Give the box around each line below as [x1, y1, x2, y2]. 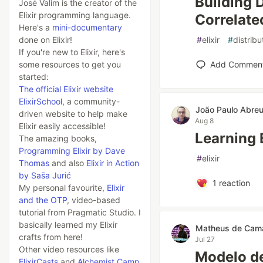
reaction [216, 178, 250, 188]
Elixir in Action [86, 158, 139, 168]
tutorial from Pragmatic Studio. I [19, 207, 141, 217]
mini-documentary [52, 22, 122, 32]
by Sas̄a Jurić [19, 170, 71, 180]
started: [19, 72, 49, 82]
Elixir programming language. [19, 10, 131, 20]
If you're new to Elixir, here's [19, 47, 125, 57]
